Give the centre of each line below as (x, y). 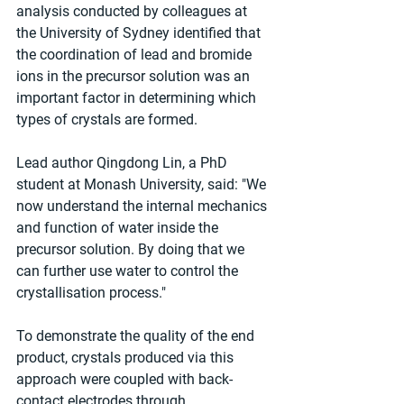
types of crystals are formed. (107, 119)
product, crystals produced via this (127, 357)
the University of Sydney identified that (140, 32)
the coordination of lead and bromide (136, 54)
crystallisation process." (91, 292)
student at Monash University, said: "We (143, 184)
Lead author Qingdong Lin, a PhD (124, 162)
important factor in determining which (138, 97)
